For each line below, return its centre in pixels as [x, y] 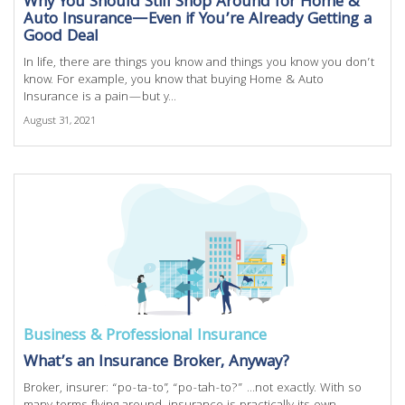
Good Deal [61, 38]
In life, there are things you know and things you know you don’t [199, 63]
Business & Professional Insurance [145, 337]
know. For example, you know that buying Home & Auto [174, 80]
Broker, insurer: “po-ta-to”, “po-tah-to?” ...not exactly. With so [193, 389]
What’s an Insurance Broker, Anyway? [156, 363]
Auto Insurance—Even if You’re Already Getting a [198, 20]
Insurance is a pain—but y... [100, 98]
